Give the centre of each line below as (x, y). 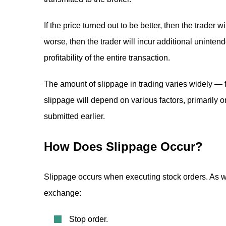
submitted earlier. (74, 116)
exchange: (63, 193)
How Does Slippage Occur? (123, 147)
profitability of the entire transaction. (107, 58)
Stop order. (89, 219)
